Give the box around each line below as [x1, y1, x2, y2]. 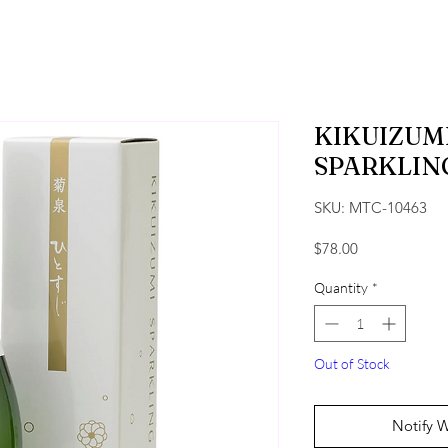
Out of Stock [314, 355, 390, 372]
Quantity [314, 279, 368, 296]
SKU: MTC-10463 [314, 198, 427, 217]
